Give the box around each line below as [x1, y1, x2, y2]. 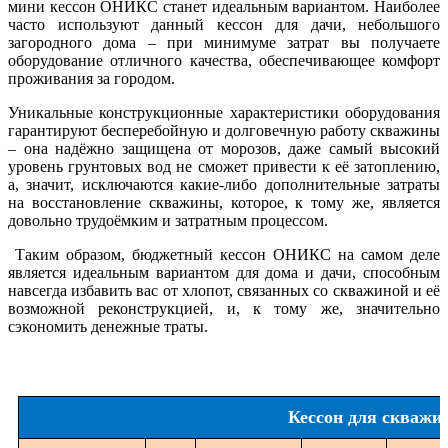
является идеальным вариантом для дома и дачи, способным [8, 264, 440, 282]
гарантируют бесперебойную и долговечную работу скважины [8, 122, 440, 140]
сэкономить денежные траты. [8, 318, 208, 336]
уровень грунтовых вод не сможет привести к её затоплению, [8, 158, 440, 176]
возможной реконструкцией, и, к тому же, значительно [8, 300, 440, 318]
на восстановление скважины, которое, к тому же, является [8, 194, 440, 212]
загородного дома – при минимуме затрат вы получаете [8, 34, 440, 52]
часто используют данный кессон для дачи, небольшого [8, 16, 440, 34]
